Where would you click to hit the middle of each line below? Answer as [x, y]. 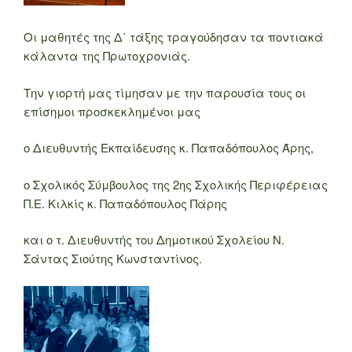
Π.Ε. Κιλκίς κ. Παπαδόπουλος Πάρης [125, 203]
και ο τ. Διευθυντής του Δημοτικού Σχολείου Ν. [154, 240]
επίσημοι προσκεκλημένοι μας [112, 111]
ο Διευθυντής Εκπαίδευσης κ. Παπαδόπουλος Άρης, [169, 148]
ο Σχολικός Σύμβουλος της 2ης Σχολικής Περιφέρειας [176, 184]
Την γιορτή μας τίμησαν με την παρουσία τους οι [165, 92]
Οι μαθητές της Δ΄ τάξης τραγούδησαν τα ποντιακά [174, 37]
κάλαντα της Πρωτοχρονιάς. [107, 56]
